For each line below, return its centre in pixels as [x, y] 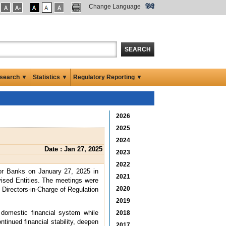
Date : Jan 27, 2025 [73, 149]
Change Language [115, 7]
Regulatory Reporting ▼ [108, 77]
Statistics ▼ [50, 77]
